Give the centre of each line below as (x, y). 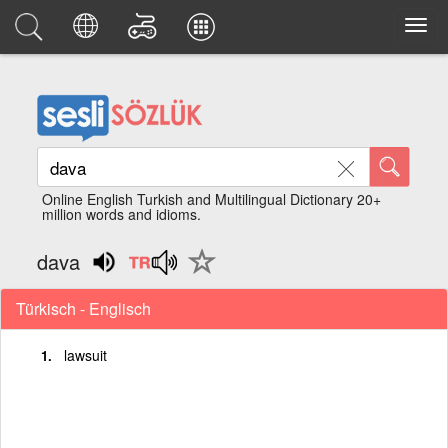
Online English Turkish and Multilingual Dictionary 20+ (212, 199)
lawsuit (85, 354)
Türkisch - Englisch (83, 308)
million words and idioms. (122, 214)
